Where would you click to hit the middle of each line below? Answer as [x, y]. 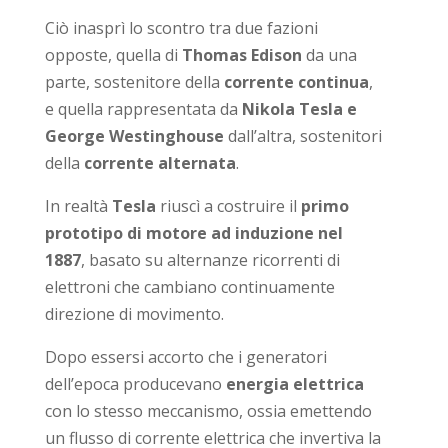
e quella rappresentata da [143, 108]
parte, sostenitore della [134, 81]
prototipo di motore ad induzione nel [193, 232]
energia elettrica [294, 383]
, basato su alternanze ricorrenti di [210, 259]
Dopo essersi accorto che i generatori [185, 356]
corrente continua [296, 81]
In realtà [78, 205]
